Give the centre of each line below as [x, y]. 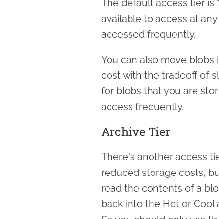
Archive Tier [136, 131]
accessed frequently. [148, 34]
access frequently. [142, 106]
